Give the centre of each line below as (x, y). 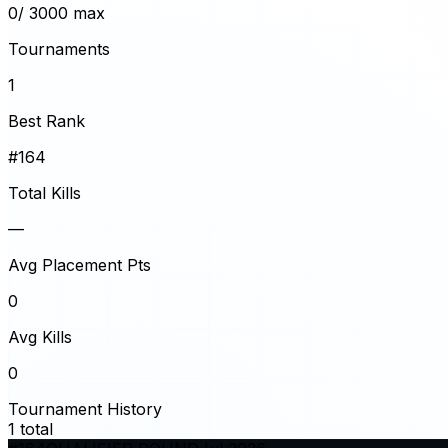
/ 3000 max (61, 12)
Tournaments (59, 48)
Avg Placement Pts (79, 264)
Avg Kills (40, 336)
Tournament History (85, 408)
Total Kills (44, 192)
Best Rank (46, 120)
